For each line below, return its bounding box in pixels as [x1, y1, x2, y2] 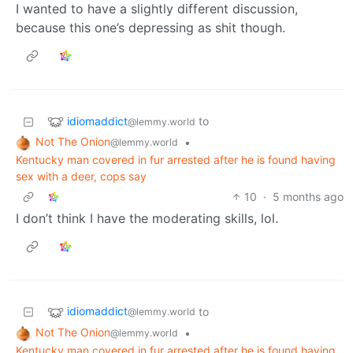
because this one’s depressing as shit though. [16, 20, 285, 36]
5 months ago [273, 190, 344, 204]
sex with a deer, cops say [16, 169, 147, 184]
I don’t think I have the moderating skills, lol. [16, 210, 278, 227]
